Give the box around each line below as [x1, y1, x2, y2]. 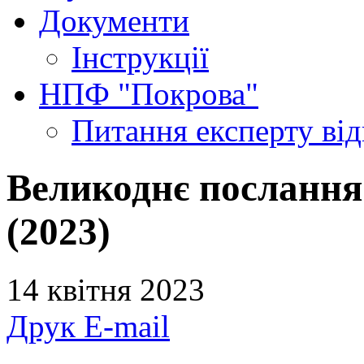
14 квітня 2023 [6, 271, 205, 307]
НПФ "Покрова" [39, 76, 258, 111]
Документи [39, 3, 189, 38]
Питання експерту [71, 113, 322, 148]
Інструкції [71, 40, 209, 75]
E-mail [84, 308, 170, 344]
